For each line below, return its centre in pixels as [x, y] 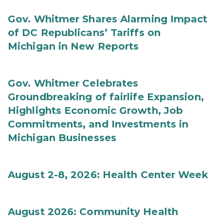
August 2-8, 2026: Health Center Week [108, 175]
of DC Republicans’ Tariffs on [84, 33]
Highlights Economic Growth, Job [96, 110]
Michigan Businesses [62, 138]
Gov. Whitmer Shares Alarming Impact [108, 19]
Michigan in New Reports [73, 46]
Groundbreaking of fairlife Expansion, [106, 97]
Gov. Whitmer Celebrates [73, 83]
